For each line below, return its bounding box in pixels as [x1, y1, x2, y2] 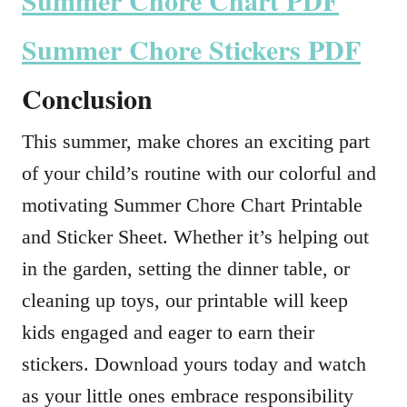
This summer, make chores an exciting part [22, 130, 370, 153]
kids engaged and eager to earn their [22, 321, 314, 343]
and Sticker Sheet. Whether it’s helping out [22, 225, 369, 248]
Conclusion [22, 78, 153, 118]
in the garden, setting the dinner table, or [22, 257, 350, 280]
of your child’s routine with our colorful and [22, 162, 376, 184]
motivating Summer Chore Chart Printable [22, 194, 362, 216]
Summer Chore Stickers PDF [22, 29, 361, 69]
